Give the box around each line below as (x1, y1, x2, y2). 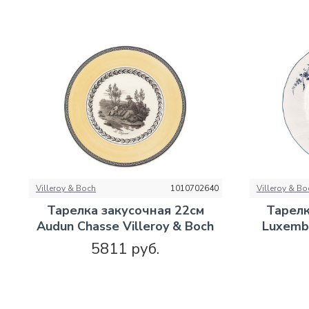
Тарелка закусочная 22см (46, 201, 204, 219)
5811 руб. (91, 238, 160, 259)
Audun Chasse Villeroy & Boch (37, 217, 215, 235)
